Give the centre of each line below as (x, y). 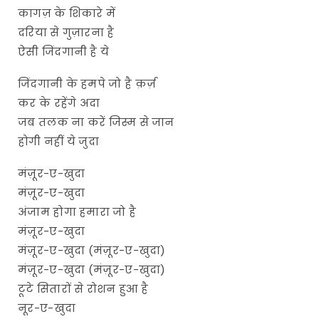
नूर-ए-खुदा (47, 308)
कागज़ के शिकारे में (67, 13)
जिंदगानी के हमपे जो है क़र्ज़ (87, 83)
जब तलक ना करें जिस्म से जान (96, 122)
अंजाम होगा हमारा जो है (77, 211)
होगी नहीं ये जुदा (59, 141)
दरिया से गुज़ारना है (66, 32)
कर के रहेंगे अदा (59, 103)
